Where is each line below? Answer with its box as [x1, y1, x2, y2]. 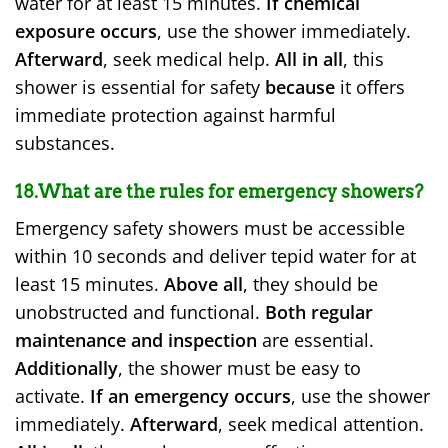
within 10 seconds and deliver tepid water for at [15, 243, 416, 268]
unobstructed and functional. [15, 299, 265, 324]
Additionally [15, 355, 118, 380]
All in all [275, 46, 343, 71]
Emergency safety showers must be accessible [15, 215, 405, 240]
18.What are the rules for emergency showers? [15, 180, 423, 202]
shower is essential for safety [15, 74, 265, 99]
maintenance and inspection [15, 327, 257, 352]
